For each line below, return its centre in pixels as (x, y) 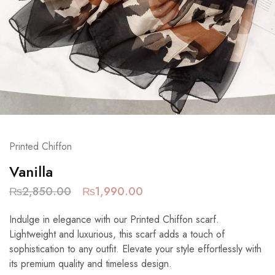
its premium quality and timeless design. (91, 263)
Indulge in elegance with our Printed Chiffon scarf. (114, 219)
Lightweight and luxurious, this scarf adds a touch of (117, 234)
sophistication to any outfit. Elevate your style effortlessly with (135, 249)
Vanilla (31, 171)
